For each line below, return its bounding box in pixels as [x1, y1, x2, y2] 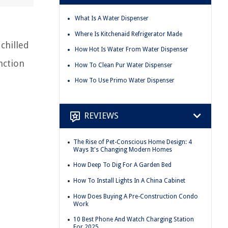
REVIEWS [84, 110, 119, 121]
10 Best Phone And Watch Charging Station [73, 216, 194, 223]
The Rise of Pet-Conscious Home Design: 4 [73, 138, 192, 146]
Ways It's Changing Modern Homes [73, 146, 172, 153]
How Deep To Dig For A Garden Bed [73, 161, 172, 169]
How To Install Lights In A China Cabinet [73, 177, 185, 185]
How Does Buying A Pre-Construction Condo [73, 192, 198, 200]
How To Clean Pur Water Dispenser [75, 61, 173, 69]
